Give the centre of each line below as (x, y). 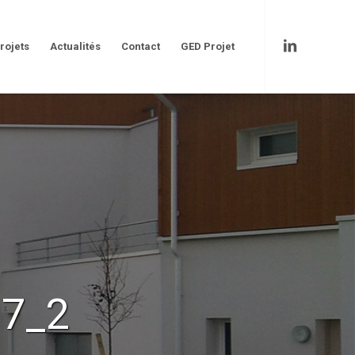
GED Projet (208, 46)
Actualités (75, 46)
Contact (141, 46)
